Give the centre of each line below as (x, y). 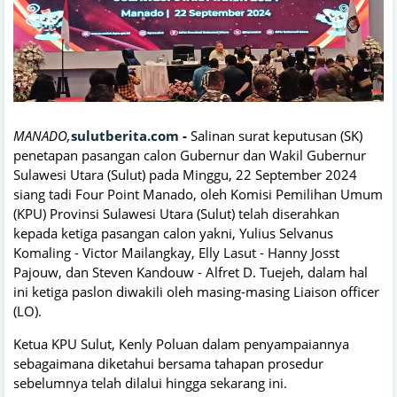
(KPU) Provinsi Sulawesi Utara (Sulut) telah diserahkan (176, 214)
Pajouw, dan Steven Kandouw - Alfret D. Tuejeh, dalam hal (191, 272)
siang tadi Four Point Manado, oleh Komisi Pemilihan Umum (198, 195)
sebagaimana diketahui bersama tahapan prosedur (168, 364)
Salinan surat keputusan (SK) (276, 136)
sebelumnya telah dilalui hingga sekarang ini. (150, 383)
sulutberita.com (125, 136)
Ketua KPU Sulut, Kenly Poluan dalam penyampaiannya (181, 344)
